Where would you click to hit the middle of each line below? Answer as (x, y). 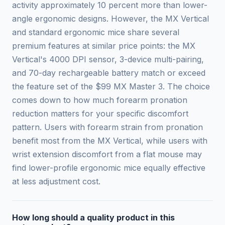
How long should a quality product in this (93, 217)
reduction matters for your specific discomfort (100, 113)
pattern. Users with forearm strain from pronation (107, 127)
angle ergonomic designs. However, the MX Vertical (110, 18)
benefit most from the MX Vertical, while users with (110, 140)
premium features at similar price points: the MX (104, 45)
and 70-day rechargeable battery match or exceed (109, 73)
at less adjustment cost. (56, 181)
